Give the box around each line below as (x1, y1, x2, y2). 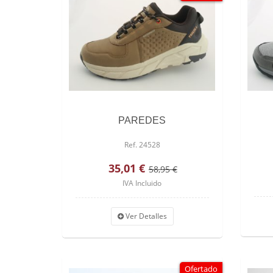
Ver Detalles (123, 210, 167, 221)
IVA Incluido (122, 177, 162, 188)
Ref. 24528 (124, 139, 160, 150)
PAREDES (118, 115, 166, 126)
